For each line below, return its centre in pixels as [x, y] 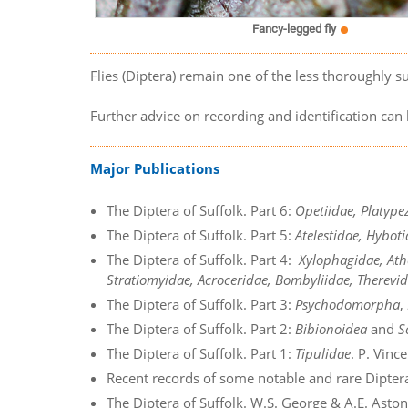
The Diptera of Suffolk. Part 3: [201, 304]
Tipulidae [323, 353]
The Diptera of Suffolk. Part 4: [203, 259]
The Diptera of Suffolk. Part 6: [201, 210]
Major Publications [155, 169]
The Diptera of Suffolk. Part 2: [201, 328]
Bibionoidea [331, 328]
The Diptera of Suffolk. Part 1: [201, 353]
